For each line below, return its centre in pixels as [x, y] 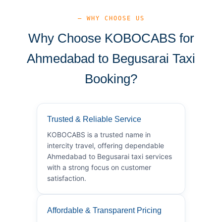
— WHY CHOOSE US [111, 18]
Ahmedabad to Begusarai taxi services [110, 156]
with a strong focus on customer [99, 167]
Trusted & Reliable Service [94, 119]
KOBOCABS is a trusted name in [99, 134]
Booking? [111, 79]
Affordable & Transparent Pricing [104, 210]
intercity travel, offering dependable [106, 145]
